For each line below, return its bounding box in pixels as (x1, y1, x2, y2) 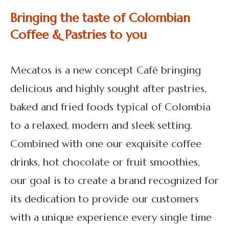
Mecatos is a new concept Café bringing (10, 63, 201, 77)
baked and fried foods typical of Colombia (10, 100, 211, 113)
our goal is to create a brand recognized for (10, 174, 219, 187)
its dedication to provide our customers (10, 192, 199, 205)
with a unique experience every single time (10, 211, 212, 224)
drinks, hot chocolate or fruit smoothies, (10, 155, 200, 169)
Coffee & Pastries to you (10, 27, 147, 42)
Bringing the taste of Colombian (10, 10, 190, 26)
